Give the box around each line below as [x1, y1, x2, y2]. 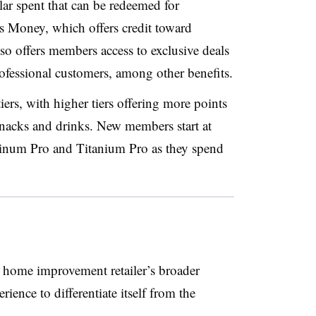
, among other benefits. [108, 63, 233, 81]
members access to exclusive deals [48, 40, 229, 59]
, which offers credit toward [44, 18, 192, 36]
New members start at [96, 116, 212, 134]
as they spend [151, 138, 224, 157]
